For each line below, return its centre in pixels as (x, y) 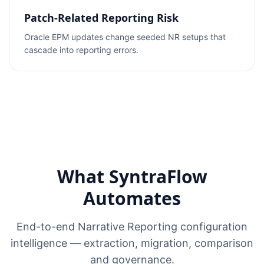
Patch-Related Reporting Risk (101, 18)
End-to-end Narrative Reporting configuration (132, 227)
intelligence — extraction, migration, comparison (132, 243)
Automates (132, 198)
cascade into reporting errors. (81, 50)
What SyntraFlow (132, 176)
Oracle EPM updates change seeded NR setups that (125, 37)
